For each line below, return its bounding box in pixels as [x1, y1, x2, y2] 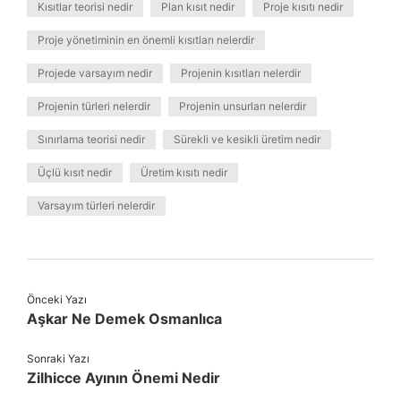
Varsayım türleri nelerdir [38, 199, 155, 212]
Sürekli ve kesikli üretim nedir [174, 132, 320, 146]
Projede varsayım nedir [38, 66, 152, 80]
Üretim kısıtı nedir [141, 166, 227, 179]
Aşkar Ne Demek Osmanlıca [27, 310, 222, 328]
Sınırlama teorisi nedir [38, 132, 145, 146]
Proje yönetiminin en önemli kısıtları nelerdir [38, 33, 254, 47]
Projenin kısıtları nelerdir [181, 66, 301, 80]
